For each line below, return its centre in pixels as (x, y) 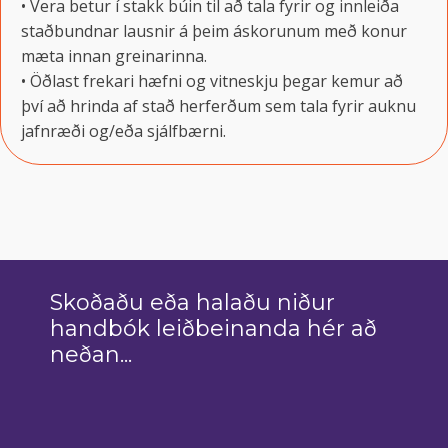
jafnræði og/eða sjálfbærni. (123, 131)
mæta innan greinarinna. (114, 56)
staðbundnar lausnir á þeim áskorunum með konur (214, 31)
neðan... (91, 355)
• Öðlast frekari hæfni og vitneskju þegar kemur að (212, 81)
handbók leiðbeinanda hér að (213, 329)
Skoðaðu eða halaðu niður (192, 303)
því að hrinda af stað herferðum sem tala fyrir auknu (218, 106)
